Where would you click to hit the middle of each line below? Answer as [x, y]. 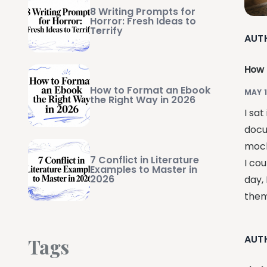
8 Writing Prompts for [143, 12]
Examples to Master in [144, 169]
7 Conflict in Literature [145, 160]
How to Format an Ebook [150, 91]
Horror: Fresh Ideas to [143, 21]
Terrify [107, 31]
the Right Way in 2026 [143, 100]
